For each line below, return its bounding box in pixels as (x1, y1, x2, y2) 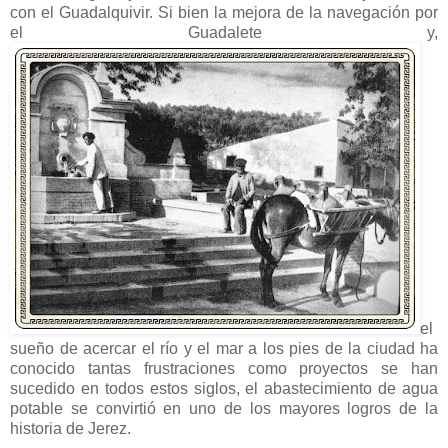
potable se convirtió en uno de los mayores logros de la (10, 399, 438, 417)
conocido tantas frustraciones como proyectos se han (10, 359, 438, 377)
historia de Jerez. (10, 419, 131, 437)
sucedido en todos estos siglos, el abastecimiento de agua (10, 379, 438, 397)
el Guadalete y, (10, 23, 438, 41)
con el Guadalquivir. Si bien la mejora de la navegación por (10, 3, 438, 21)
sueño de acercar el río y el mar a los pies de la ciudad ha (10, 339, 438, 357)
